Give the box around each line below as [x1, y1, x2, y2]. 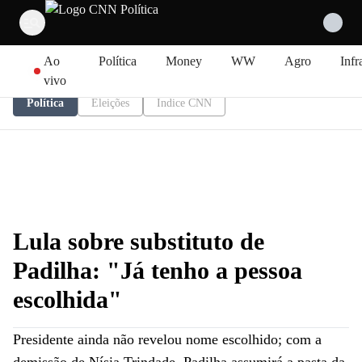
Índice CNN [157, 97, 212, 109]
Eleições [91, 97, 129, 109]
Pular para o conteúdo [9, 44, 120, 57]
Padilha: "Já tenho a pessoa [13, 257, 302, 284]
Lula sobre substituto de [13, 228, 264, 255]
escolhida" [13, 286, 122, 313]
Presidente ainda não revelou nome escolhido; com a [13, 331, 322, 347]
